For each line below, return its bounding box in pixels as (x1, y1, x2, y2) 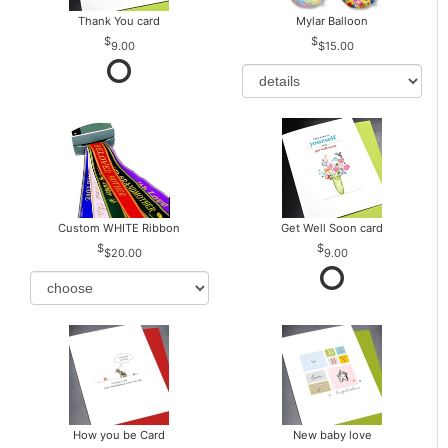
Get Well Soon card (281, 221, 384, 236)
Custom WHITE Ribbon (58, 221, 181, 236)
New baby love (292, 428, 372, 443)
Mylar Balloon (296, 14, 369, 29)
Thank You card (78, 14, 161, 29)
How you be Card (73, 428, 166, 443)
